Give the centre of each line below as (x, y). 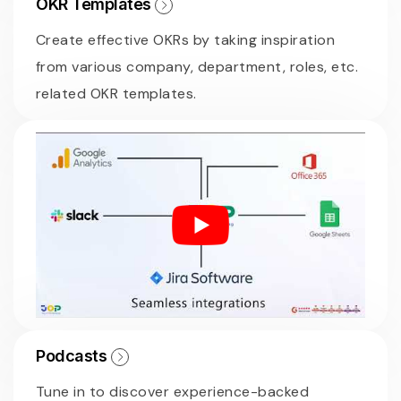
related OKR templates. (116, 94)
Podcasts (73, 355)
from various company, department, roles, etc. (197, 67)
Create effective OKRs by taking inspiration (186, 40)
